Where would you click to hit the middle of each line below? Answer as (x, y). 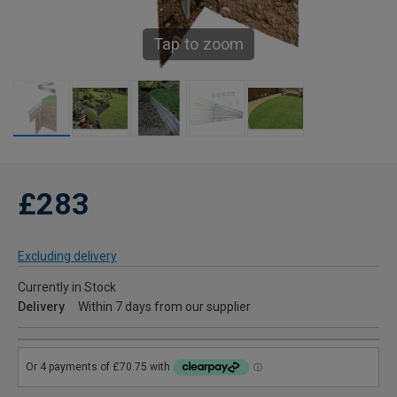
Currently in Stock (67, 288)
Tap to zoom (198, 44)
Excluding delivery (67, 257)
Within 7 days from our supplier (164, 307)
